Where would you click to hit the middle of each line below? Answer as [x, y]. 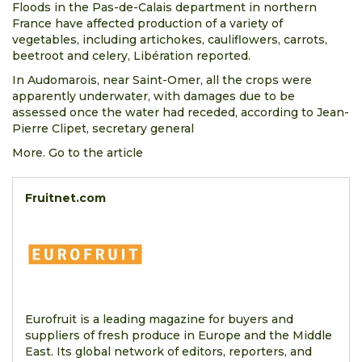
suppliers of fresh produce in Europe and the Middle [179, 335]
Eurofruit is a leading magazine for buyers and [159, 319]
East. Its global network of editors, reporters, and [168, 351]
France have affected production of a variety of [147, 23]
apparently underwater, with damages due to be [154, 96]
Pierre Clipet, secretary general [103, 128]
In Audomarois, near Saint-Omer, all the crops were [162, 80]
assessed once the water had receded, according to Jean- [181, 112]
